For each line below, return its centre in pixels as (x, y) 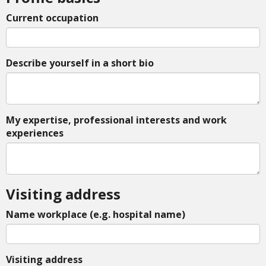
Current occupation (52, 18)
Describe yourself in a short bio (80, 63)
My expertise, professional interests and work (116, 120)
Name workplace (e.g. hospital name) (96, 215)
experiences (35, 133)
